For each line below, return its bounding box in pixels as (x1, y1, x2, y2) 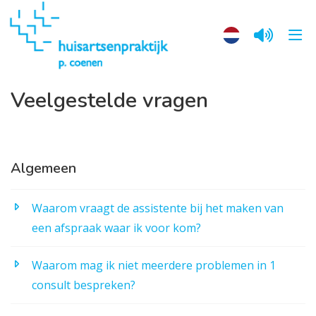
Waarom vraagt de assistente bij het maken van (32, 200, 284, 216)
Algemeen (11, 158, 76, 178)
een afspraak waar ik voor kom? (32, 219, 201, 236)
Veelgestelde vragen (11, 85, 208, 115)
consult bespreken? (32, 276, 135, 293)
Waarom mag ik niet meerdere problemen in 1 (32, 257, 276, 273)
